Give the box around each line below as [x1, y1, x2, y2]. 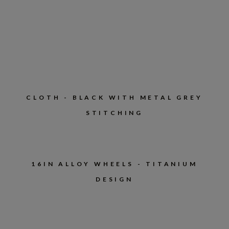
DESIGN [96, 175, 133, 183]
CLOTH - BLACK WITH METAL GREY [26, 93, 203, 101]
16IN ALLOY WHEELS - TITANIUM [31, 159, 198, 168]
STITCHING [85, 108, 144, 117]
